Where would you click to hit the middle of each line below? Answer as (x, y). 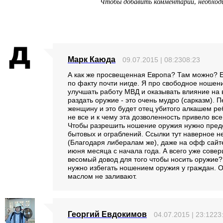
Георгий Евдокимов (107, 214)
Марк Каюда (92, 59)
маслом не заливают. (102, 176)
